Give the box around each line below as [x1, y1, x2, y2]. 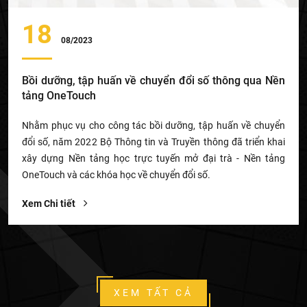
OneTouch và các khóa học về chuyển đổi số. [22, 169, 210, 180]
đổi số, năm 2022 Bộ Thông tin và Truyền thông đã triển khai [22, 136, 285, 147]
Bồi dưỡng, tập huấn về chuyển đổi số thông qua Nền [22, 73, 285, 87]
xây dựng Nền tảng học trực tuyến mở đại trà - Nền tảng [22, 152, 285, 164]
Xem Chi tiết [22, 197, 77, 209]
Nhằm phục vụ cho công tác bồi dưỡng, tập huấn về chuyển [22, 119, 285, 131]
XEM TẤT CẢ [113, 286, 193, 298]
